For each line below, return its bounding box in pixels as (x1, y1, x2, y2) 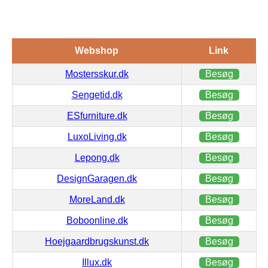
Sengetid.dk (71, 89, 123, 100)
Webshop (75, 45, 118, 56)
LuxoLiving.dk (67, 131, 127, 142)
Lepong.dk (74, 152, 120, 163)
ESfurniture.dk (66, 110, 127, 121)
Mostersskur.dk (65, 68, 129, 79)
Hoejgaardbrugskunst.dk (45, 236, 149, 246)
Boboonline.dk (66, 215, 128, 226)
